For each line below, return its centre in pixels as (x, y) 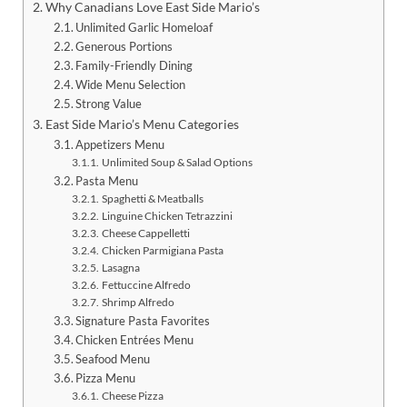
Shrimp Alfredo (138, 301)
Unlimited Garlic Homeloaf (144, 27)
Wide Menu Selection (131, 84)
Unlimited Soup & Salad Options (177, 161)
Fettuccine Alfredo (146, 284)
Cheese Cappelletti (145, 232)
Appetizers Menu (120, 144)
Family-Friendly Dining (134, 65)
